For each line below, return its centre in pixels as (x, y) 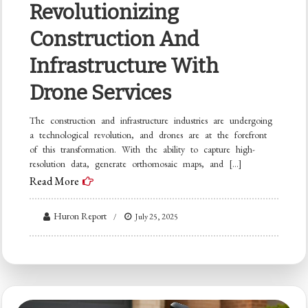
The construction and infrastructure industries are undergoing (151, 120)
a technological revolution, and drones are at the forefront (148, 134)
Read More (55, 181)
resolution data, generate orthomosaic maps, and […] (136, 163)
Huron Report (80, 216)
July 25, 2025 (157, 216)
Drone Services (101, 92)
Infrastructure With (124, 66)
